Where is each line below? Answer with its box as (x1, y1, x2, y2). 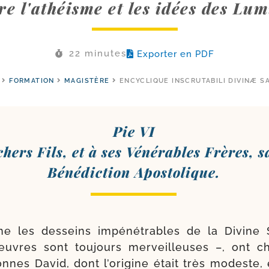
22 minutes (68, 47, 127, 59)
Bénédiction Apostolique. (47, 162, 220, 181)
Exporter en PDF (136, 48, 214, 59)
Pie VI (112, 121, 155, 141)
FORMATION (9, 76, 55, 85)
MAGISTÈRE (64, 76, 110, 85)
